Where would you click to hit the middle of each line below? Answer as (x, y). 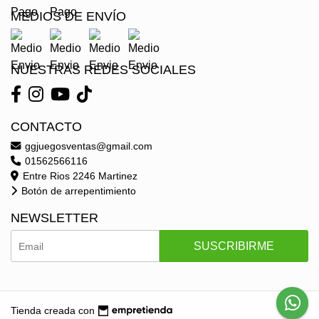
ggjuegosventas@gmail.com (87, 146)
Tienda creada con (53, 310)
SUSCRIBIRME (234, 246)
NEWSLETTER (54, 218)
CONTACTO (46, 127)
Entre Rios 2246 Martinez (79, 176)
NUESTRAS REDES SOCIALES (103, 70)
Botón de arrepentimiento (77, 191)
